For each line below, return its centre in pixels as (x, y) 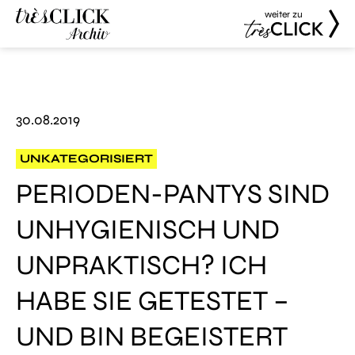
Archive (40, 83)
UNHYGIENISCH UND (148, 230)
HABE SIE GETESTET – (153, 301)
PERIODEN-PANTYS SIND (173, 194)
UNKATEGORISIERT (86, 158)
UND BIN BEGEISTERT (152, 337)
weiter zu (284, 14)
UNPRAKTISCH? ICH (141, 265)
